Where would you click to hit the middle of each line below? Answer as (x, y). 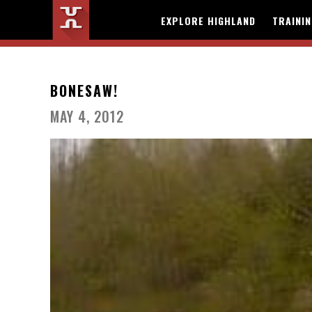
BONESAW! (84, 91)
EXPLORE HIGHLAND (208, 21)
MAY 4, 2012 (87, 116)
